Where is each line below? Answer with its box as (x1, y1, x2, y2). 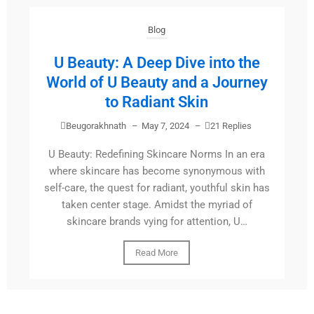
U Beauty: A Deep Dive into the (53, 54, 260, 72)
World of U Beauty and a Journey (46, 74, 268, 92)
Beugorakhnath (65, 121, 126, 132)
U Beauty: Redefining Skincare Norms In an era (48, 148, 266, 161)
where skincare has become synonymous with (48, 165, 265, 178)
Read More (135, 247, 179, 259)
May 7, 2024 (141, 121, 189, 132)
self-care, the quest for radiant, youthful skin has (43, 182, 270, 195)
